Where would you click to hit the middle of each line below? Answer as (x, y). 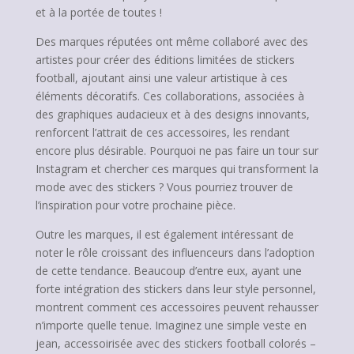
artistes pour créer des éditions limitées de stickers (165, 60)
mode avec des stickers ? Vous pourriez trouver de (164, 187)
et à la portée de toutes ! (98, 12)
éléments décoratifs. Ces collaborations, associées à (169, 96)
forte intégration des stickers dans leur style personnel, (175, 289)
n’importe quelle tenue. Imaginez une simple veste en (171, 325)
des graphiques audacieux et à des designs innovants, (172, 114)
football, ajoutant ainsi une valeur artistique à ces (161, 78)
